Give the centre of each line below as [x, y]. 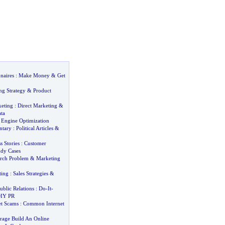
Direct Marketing [37, 105]
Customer [35, 143]
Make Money [34, 75]
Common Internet [43, 203]
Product [42, 90]
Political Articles [34, 128]
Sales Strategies [30, 173]
